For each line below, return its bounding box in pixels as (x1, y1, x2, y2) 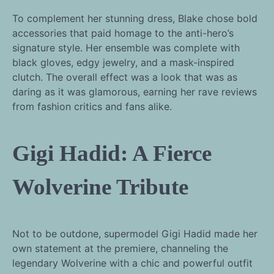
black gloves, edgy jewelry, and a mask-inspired (12, 56, 234, 69)
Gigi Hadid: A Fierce (12, 140, 212, 166)
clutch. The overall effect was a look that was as (12, 71, 237, 84)
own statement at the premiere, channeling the (12, 242, 228, 254)
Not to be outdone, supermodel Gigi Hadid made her (12, 227, 257, 240)
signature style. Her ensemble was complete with (12, 42, 240, 54)
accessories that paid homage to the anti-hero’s (12, 27, 234, 40)
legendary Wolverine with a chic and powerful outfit (12, 256, 253, 269)
